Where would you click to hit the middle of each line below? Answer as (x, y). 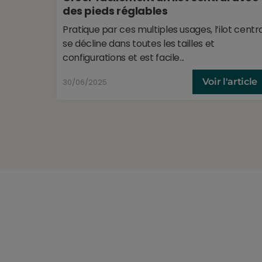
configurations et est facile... (124, 57)
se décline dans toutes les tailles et (139, 43)
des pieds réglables (115, 11)
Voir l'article (230, 81)
